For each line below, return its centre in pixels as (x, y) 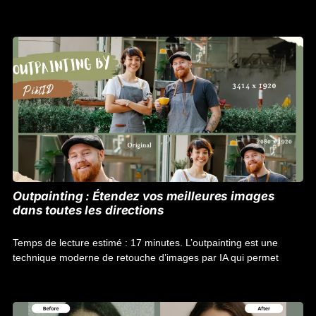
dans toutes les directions (89, 210)
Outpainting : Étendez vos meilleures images (144, 196)
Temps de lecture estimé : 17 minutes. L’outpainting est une (145, 243)
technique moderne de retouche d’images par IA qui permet (146, 257)
